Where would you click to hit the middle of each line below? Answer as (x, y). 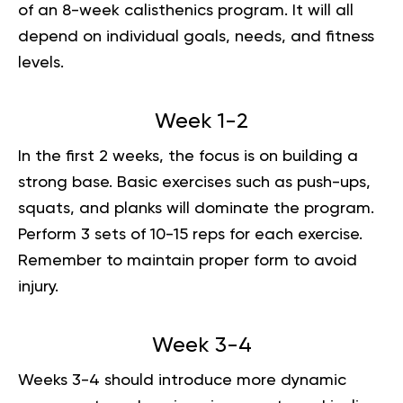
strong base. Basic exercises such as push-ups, (194, 182)
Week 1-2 (201, 121)
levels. (45, 63)
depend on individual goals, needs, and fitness (196, 36)
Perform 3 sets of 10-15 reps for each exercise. (190, 234)
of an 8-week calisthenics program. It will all (186, 10)
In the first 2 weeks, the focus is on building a (188, 156)
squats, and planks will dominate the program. (196, 208)
